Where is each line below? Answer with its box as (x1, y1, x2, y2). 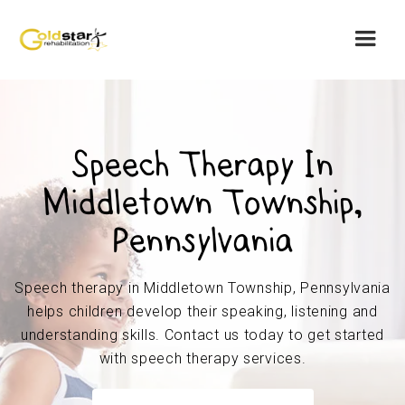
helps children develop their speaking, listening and (27, 303, 378, 320)
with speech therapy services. (99, 350, 306, 367)
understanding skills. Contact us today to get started (20, 326, 385, 344)
